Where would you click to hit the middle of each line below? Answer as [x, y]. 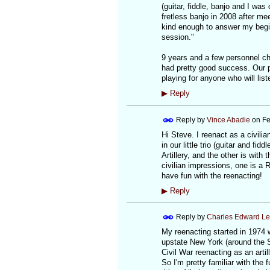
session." [177, 37]
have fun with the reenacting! [212, 175]
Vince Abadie [228, 120]
